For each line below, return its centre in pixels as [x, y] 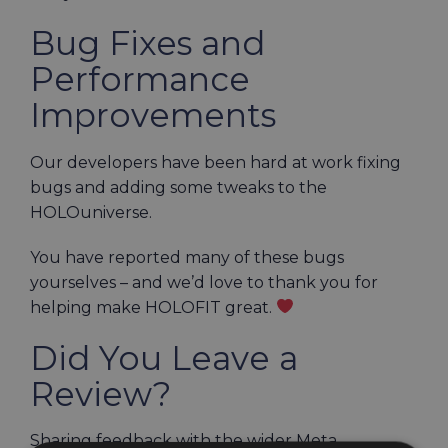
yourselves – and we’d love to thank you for [204, 282]
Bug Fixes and [147, 43]
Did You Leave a [164, 357]
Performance [140, 79]
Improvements [157, 115]
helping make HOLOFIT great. [153, 307]
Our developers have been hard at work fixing [215, 162]
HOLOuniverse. [93, 212]
